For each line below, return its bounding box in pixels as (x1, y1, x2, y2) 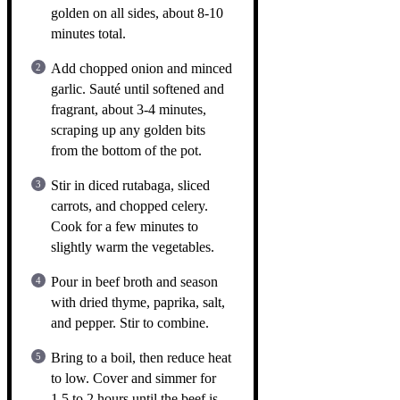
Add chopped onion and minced (51, 60, 232, 76)
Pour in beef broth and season (51, 273, 218, 289)
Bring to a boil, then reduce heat (51, 349, 231, 365)
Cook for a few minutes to (51, 218, 198, 234)
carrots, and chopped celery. (51, 197, 208, 213)
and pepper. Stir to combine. (51, 314, 209, 330)
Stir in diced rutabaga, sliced (51, 177, 210, 193)
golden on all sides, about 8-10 (51, 4, 223, 21)
